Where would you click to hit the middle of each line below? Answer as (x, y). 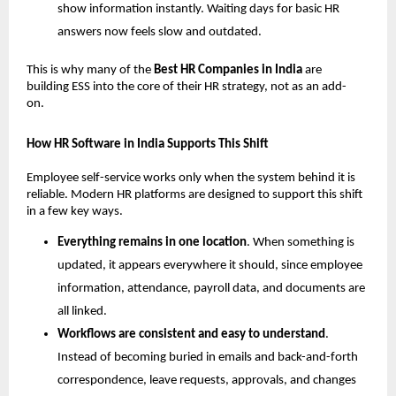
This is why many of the (90, 71)
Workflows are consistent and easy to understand (191, 335)
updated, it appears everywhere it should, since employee (210, 266)
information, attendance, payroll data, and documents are (211, 289)
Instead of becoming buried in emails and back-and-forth (208, 358)
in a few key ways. (75, 211)
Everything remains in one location (152, 243)
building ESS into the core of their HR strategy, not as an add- (187, 88)
